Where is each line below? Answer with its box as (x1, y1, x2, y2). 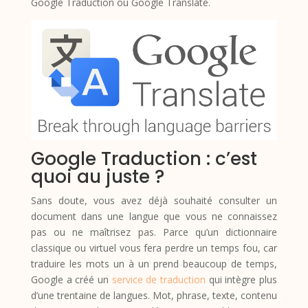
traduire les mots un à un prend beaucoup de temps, (30, 256, 278, 270)
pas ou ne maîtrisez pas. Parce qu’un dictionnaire (30, 225, 278, 239)
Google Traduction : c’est (30, 146, 257, 171)
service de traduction (111, 272, 206, 286)
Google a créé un (30, 272, 112, 286)
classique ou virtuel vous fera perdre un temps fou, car (30, 241, 278, 254)
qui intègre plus (206, 272, 278, 286)
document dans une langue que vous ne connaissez (30, 209, 278, 223)
